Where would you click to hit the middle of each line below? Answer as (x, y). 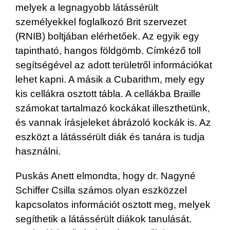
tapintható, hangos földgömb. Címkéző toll (108, 50)
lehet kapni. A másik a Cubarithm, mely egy (110, 79)
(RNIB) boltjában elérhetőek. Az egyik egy (107, 36)
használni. (38, 151)
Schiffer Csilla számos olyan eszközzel (101, 190)
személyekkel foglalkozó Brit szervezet (101, 22)
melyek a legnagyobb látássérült (87, 7)
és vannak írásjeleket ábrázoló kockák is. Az (113, 122)
